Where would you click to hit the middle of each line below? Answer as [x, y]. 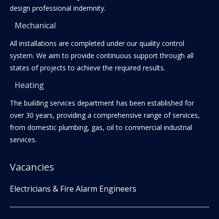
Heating [29, 85]
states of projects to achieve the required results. [88, 68]
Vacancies [32, 167]
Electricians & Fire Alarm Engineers [73, 189]
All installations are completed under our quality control [97, 43]
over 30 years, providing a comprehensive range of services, [105, 115]
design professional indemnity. [58, 8]
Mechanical [35, 25]
